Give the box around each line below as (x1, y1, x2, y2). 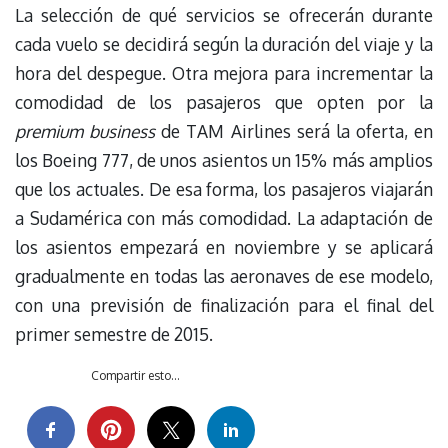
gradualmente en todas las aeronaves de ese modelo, (15, 264, 433, 287)
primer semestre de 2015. (15, 322, 213, 345)
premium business (15, 119, 156, 142)
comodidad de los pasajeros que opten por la (15, 90, 433, 113)
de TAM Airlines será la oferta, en (155, 119, 433, 142)
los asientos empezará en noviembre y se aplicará (15, 235, 433, 258)
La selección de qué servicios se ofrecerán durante (15, 3, 433, 26)
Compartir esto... (90, 368, 180, 384)
